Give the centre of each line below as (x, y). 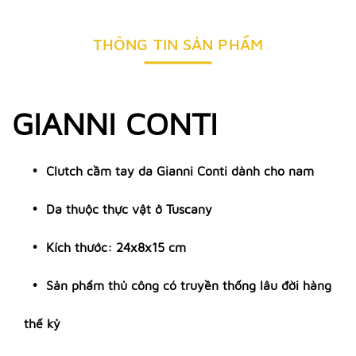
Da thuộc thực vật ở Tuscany (129, 209)
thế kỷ (42, 323)
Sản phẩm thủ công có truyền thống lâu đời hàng (189, 285)
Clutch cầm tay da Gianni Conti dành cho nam (180, 171)
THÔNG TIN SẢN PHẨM (178, 44)
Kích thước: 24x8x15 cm (116, 247)
